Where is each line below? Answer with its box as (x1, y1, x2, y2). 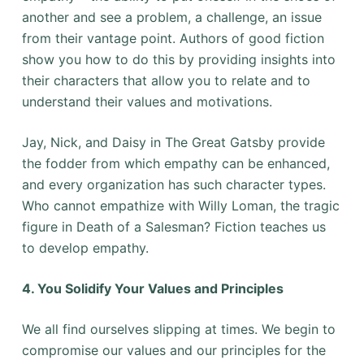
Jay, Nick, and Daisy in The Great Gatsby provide (21, 134, 325, 151)
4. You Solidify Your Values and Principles (21, 280, 284, 297)
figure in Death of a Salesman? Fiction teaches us (21, 219, 326, 236)
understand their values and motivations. (21, 93, 272, 110)
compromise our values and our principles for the (21, 342, 326, 359)
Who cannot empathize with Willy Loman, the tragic (21, 197, 340, 214)
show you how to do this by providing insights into (21, 51, 336, 68)
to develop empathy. (21, 240, 149, 257)
